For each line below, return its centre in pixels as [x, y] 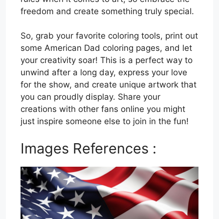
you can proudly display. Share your [90, 97]
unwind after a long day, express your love [104, 73]
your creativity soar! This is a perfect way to [107, 60]
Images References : [88, 148]
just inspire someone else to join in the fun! [105, 121]
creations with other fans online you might [103, 109]
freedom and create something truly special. [107, 11]
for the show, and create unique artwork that [109, 85]
